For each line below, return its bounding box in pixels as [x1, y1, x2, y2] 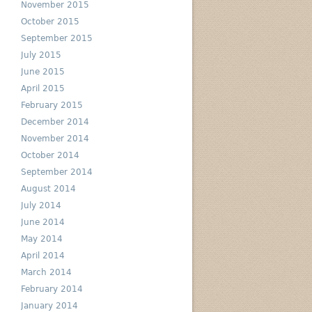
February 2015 [20, 100, 83, 110]
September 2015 [20, 33, 93, 43]
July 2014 [20, 201, 61, 210]
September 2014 [20, 167, 93, 177]
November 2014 [20, 134, 89, 143]
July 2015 [20, 50, 61, 60]
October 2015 [20, 17, 79, 26]
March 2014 [20, 267, 72, 277]
